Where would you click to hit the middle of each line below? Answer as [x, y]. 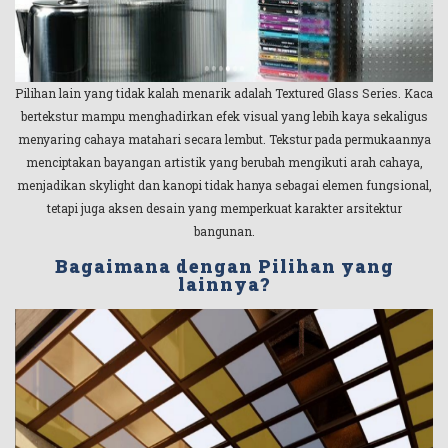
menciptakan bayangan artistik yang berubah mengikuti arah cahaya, [224, 161]
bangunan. [224, 230]
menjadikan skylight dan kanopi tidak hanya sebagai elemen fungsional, [224, 184]
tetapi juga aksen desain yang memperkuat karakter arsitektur [224, 207]
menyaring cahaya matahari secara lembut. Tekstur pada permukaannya [224, 138]
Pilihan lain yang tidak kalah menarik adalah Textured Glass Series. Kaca [224, 92]
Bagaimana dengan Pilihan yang [224, 265]
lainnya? [224, 283]
